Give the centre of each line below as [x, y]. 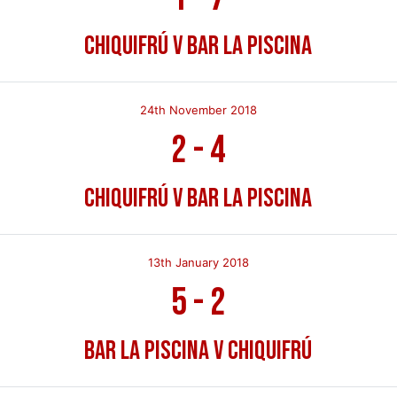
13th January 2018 [198, 262]
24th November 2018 [198, 109]
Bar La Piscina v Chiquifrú [198, 350]
